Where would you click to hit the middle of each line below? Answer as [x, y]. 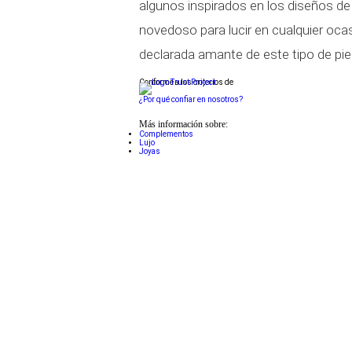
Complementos [166, 134]
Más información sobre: [183, 125]
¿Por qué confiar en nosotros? [191, 99]
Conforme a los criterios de [186, 82]
